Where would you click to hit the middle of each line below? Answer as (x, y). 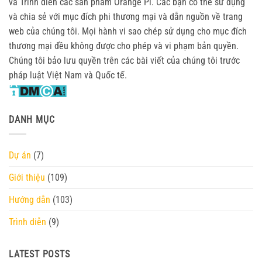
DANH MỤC (32, 120)
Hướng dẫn (30, 199)
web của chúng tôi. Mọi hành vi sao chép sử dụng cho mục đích (128, 32)
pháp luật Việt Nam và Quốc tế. (68, 75)
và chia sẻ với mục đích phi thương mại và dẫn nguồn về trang (126, 17)
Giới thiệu (27, 177)
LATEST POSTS (39, 254)
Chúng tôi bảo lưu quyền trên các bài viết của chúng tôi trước (124, 61)
